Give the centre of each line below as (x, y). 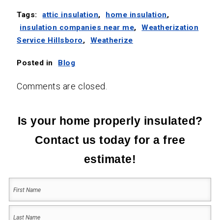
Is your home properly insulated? (110, 121)
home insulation (136, 14)
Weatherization (170, 27)
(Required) (24, 197)
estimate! (110, 159)
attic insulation (70, 14)
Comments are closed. (62, 86)
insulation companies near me (77, 27)
